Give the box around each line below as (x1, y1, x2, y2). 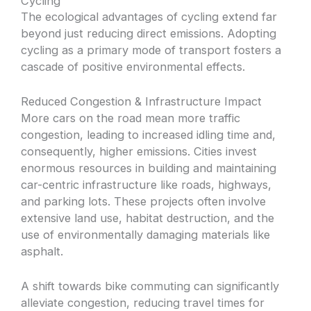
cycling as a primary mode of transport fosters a (21, 42, 282, 57)
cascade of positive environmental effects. (21, 59, 246, 74)
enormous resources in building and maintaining (21, 160, 277, 175)
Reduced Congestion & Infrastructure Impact (21, 94, 262, 108)
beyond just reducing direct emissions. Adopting (21, 26, 277, 40)
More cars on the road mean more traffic (21, 110, 241, 125)
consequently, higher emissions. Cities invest (21, 144, 258, 158)
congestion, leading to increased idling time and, (21, 127, 276, 142)
